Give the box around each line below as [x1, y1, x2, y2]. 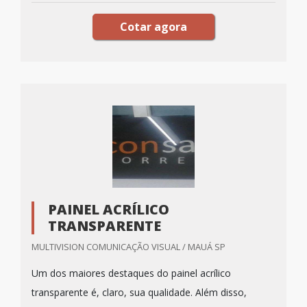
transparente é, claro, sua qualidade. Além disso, [32, 286, 247, 299]
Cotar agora [120, 19, 187, 34]
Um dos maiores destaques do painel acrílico [32, 267, 231, 280]
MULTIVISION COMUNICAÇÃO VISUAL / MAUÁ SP [32, 241, 225, 253]
